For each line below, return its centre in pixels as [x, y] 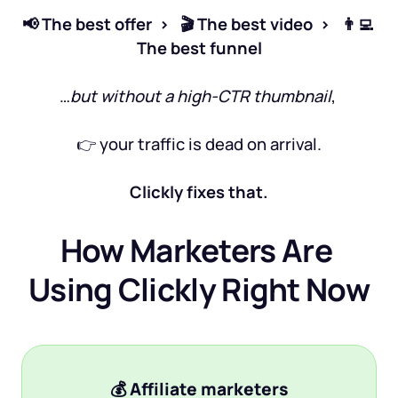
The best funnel [199, 48]
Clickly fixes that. [199, 192]
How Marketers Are [196, 250]
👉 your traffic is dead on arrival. [199, 144]
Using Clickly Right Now [199, 289]
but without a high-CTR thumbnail [200, 96]
